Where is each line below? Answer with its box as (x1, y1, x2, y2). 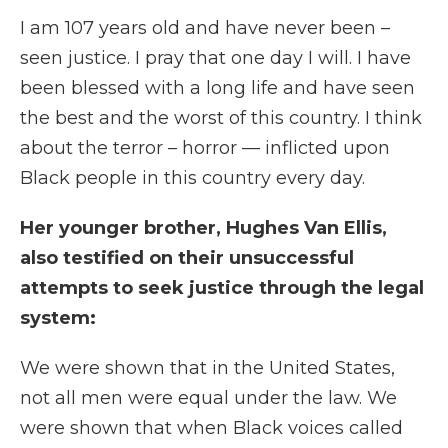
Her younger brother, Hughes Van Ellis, (20, 217, 387, 240)
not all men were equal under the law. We (20, 387, 397, 410)
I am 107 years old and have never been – (20, 17, 390, 40)
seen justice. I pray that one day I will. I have (20, 47, 411, 70)
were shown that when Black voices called (20, 417, 403, 440)
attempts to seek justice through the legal (20, 277, 424, 300)
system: (20, 307, 96, 330)
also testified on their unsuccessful (20, 247, 354, 270)
